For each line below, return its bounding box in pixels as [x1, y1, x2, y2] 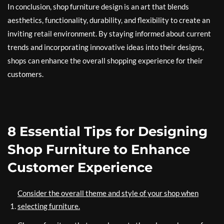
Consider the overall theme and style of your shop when [17, 188, 198, 197]
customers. [7, 69, 43, 78]
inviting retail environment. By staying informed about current [7, 29, 211, 38]
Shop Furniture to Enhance [7, 141, 190, 157]
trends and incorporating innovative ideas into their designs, [7, 42, 204, 51]
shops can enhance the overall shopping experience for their [7, 56, 203, 65]
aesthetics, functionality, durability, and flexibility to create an [7, 15, 210, 24]
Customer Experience [7, 159, 152, 175]
